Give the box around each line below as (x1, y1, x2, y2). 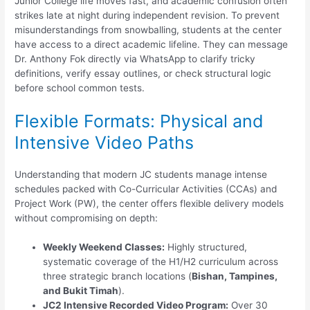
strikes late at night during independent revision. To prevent (15, 9, 280, 21)
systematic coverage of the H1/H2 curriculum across (43, 256, 279, 268)
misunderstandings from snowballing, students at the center (15, 24, 282, 35)
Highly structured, (165, 241, 248, 253)
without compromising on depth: (15, 212, 158, 224)
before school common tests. (15, 82, 145, 93)
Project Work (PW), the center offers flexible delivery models (15, 197, 284, 209)
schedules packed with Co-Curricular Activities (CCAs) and (15, 183, 277, 194)
